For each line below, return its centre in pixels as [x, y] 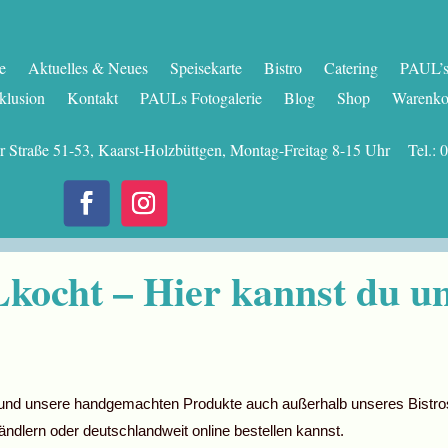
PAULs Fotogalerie [200, 97]
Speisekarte [205, 67]
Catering [350, 67]
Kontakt [92, 97]
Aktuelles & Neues [87, 67]
